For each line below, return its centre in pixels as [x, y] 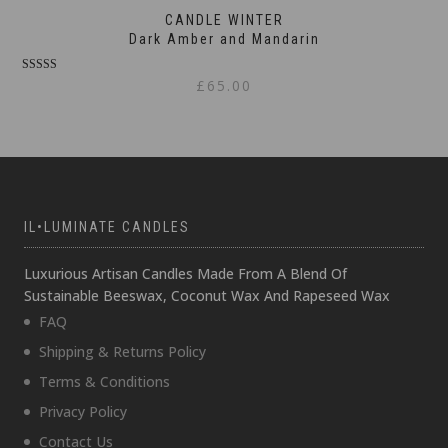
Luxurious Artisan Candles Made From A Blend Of [185, 274]
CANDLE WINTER [224, 20]
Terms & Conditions [104, 382]
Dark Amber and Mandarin [224, 39]
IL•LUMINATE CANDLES [107, 227]
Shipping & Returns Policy [122, 352]
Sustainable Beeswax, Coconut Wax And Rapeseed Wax [207, 296]
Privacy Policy [83, 412]
